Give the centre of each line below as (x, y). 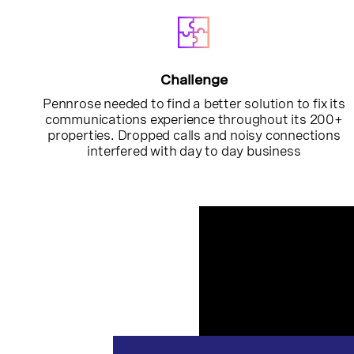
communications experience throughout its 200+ (194, 120)
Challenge (194, 80)
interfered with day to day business (194, 151)
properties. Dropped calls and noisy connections (194, 136)
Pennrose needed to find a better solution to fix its (194, 104)
